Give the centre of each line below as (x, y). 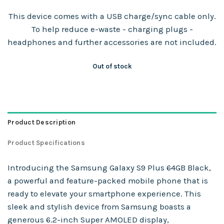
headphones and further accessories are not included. (112, 42)
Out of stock (112, 66)
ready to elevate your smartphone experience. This (104, 194)
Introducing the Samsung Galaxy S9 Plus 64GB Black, (109, 168)
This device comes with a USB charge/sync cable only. (112, 16)
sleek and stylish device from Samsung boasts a (99, 207)
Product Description (42, 122)
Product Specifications (46, 143)
